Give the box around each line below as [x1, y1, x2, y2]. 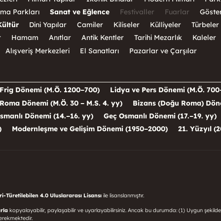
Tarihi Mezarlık [134, 33, 182, 42]
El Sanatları [80, 46, 119, 55]
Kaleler [192, 33, 216, 42]
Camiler [77, 20, 103, 30]
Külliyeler [150, 20, 181, 30]
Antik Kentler [81, 33, 124, 42]
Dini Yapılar [29, 20, 67, 30]
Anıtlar [49, 33, 71, 42]
